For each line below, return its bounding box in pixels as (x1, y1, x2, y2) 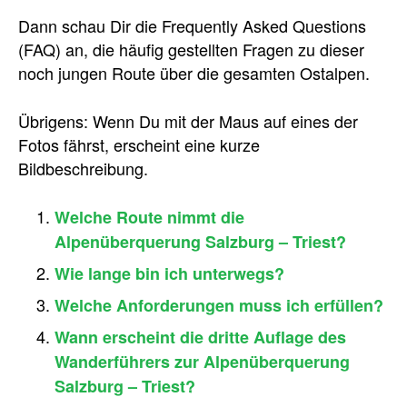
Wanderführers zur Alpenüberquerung (55, 350, 350, 373)
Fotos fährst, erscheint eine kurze (18, 133, 260, 156)
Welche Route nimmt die (55, 205, 244, 229)
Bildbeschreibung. (18, 156, 148, 180)
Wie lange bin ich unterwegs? (55, 262, 284, 285)
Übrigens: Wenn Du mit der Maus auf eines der (18, 109, 358, 133)
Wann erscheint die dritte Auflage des (55, 325, 346, 349)
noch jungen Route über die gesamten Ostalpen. (18, 61, 370, 84)
